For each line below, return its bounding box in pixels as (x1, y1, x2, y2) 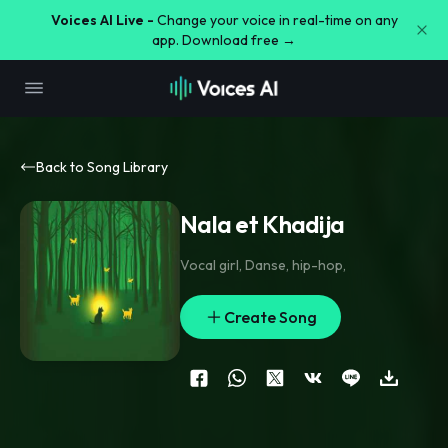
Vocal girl (180, 256, 239, 274)
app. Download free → (152, 31, 296, 49)
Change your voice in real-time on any (156, 11, 398, 29)
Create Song (224, 307, 317, 327)
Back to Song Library (36, 158, 168, 176)
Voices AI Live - (50, 11, 154, 29)
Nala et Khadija (180, 209, 345, 239)
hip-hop (292, 256, 343, 274)
